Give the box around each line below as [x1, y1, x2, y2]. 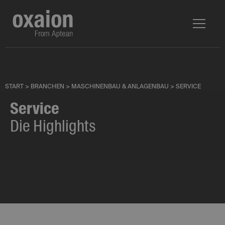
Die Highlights [10, 119, 96, 135]
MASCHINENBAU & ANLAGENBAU [71, 84, 169, 90]
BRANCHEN [31, 84, 64, 90]
